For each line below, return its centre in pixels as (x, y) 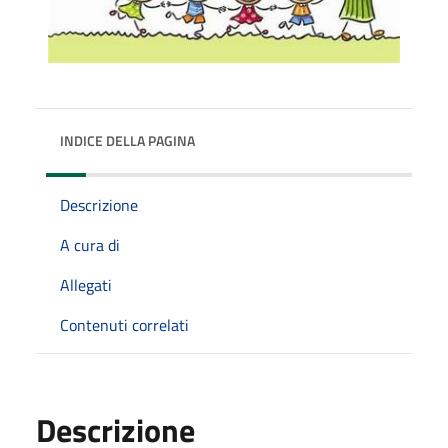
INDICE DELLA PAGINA (127, 140)
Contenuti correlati (124, 324)
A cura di (90, 244)
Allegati (86, 284)
